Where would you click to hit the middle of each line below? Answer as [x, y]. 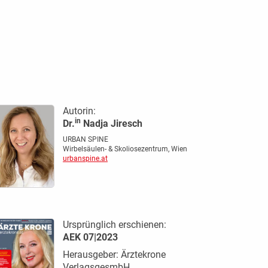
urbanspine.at [85, 158]
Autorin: [79, 111]
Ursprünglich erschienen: [114, 224]
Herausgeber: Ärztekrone [114, 254]
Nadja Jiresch [111, 123]
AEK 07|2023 [90, 237]
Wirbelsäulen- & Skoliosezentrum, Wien [125, 149]
